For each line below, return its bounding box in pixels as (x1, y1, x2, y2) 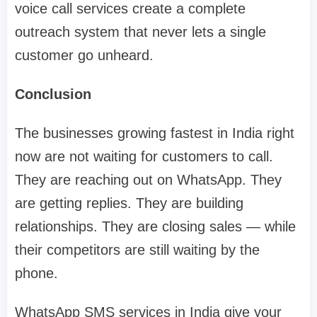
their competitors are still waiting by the (15, 242, 260, 258)
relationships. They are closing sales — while (15, 219, 296, 235)
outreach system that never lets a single (15, 24, 266, 40)
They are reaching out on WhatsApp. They (15, 172, 282, 188)
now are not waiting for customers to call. (15, 149, 273, 165)
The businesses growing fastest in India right (15, 125, 294, 142)
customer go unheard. (15, 47, 154, 64)
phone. (15, 265, 58, 282)
